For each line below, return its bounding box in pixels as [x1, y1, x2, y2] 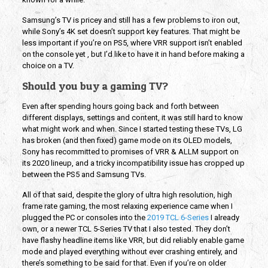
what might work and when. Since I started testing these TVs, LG [22, 124, 242, 134]
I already [208, 213, 239, 223]
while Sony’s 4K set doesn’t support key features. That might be [22, 27, 240, 36]
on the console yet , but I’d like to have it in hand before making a [22, 50, 245, 59]
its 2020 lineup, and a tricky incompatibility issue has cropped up [22, 159, 245, 168]
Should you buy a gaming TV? [22, 80, 168, 93]
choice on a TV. [22, 61, 74, 71]
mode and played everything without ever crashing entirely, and [22, 247, 237, 257]
